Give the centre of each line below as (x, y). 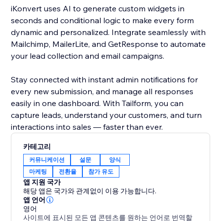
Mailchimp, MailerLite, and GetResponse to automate (109, 44)
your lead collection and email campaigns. (88, 56)
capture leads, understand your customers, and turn (107, 115)
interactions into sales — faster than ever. (87, 127)
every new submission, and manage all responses (102, 92)
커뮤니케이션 (47, 160)
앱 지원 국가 (42, 182)
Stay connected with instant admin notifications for (105, 80)
